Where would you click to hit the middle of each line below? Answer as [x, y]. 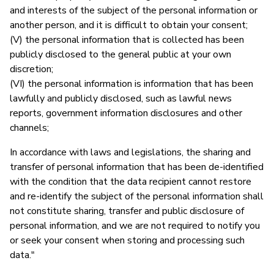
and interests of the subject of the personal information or [134, 10]
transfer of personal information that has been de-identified [137, 167]
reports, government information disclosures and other [126, 113]
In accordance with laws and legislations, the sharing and [130, 152]
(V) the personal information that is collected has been [127, 39]
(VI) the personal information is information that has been [131, 83]
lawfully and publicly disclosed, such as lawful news [121, 98]
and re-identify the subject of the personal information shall [137, 196]
